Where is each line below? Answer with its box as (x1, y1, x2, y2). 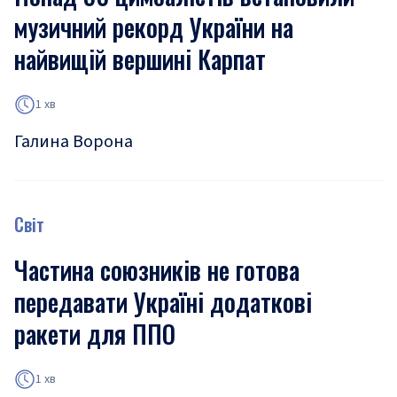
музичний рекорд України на (14, 9, 293, 45)
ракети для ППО (14, 315, 175, 352)
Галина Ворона (14, 129, 133, 154)
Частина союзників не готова (14, 252, 300, 288)
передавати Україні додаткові (14, 284, 312, 320)
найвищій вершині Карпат (14, 41, 266, 77)
